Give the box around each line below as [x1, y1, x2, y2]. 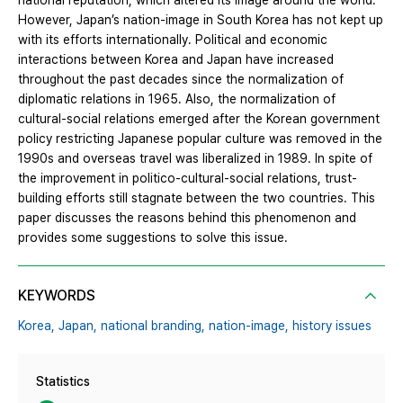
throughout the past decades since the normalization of [18, 72, 344, 87]
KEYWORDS [18, 287, 95, 305]
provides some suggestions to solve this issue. [18, 230, 288, 246]
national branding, [101, 318, 205, 334]
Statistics [36, 374, 90, 390]
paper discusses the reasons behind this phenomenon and [18, 210, 356, 226]
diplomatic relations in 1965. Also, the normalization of [18, 92, 336, 107]
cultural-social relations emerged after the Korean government [18, 112, 380, 127]
